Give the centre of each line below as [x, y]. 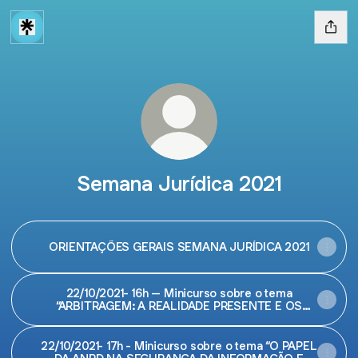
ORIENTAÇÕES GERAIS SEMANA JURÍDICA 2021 [179, 247]
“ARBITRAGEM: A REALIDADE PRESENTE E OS [179, 306]
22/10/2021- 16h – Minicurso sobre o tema [179, 293]
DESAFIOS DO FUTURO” [179, 318]
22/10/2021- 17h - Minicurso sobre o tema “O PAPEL [179, 346]
